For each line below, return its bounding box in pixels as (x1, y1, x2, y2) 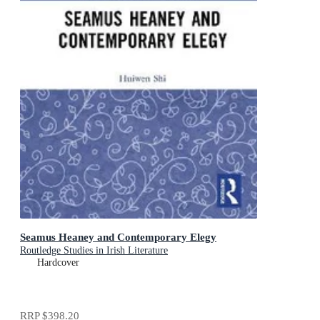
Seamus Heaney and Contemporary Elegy (20, 231, 216, 244)
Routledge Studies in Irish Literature (20, 245, 168, 256)
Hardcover (37, 257, 79, 269)
